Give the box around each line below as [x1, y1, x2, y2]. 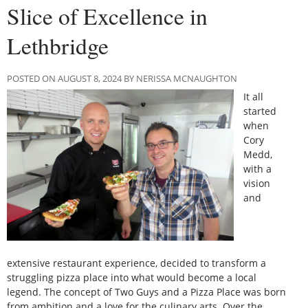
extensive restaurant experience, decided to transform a [7, 256, 266, 269]
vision [243, 176, 271, 190]
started [243, 104, 277, 118]
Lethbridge [7, 30, 109, 60]
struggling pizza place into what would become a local [7, 270, 256, 284]
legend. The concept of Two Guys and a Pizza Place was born [7, 285, 286, 298]
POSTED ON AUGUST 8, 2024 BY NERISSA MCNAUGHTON [7, 71, 237, 85]
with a [243, 162, 272, 175]
